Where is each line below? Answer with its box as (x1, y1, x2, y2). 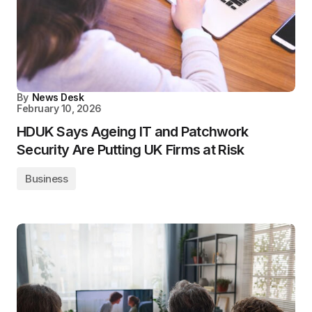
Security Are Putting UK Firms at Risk (17, 141, 244, 158)
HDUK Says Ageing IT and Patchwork (17, 123, 249, 140)
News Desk (31, 91, 84, 103)
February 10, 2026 (17, 102, 102, 114)
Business (25, 171, 68, 185)
